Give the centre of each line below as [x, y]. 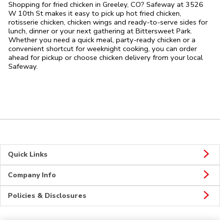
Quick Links [28, 155]
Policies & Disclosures [47, 196]
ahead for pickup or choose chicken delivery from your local [106, 58]
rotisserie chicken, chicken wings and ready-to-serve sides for [108, 22]
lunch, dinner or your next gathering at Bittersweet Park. [100, 31]
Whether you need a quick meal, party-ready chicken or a [102, 40]
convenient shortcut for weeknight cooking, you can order [103, 49]
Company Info [32, 175]
